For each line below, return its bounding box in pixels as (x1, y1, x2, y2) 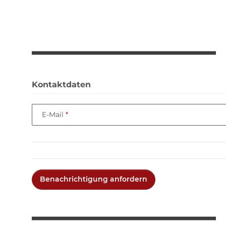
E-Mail (42, 110, 66, 120)
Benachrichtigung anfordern (40, 175, 147, 184)
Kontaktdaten (32, 79, 91, 89)
